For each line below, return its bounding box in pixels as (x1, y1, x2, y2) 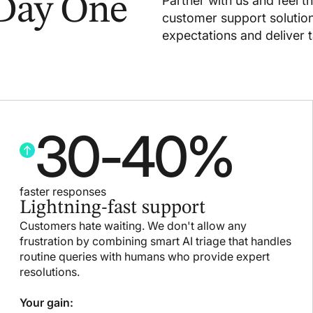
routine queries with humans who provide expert (20, 249, 270, 263)
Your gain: (20, 295, 73, 310)
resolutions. (20, 264, 80, 279)
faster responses (20, 184, 106, 198)
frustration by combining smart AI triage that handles (20, 233, 291, 248)
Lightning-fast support (20, 198, 205, 218)
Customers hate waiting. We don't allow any (20, 218, 247, 233)
